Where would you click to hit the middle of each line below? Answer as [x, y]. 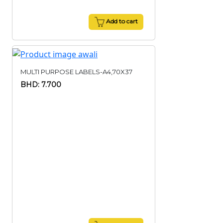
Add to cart [121, 21]
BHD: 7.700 [41, 85]
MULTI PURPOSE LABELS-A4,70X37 [76, 72]
